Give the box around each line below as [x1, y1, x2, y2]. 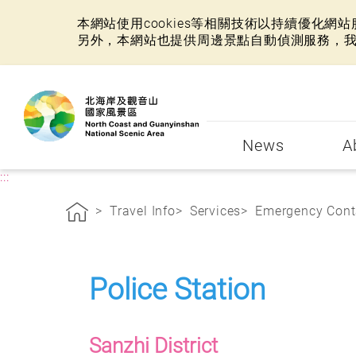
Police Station [89, 273, 265, 307]
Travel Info [110, 203, 176, 219]
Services [189, 203, 242, 219]
